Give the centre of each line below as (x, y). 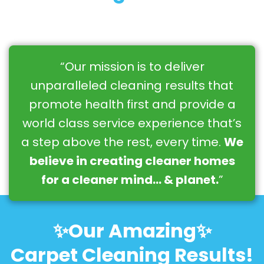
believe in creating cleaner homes (132, 161)
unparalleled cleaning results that (132, 86)
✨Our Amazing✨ (132, 231)
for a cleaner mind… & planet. (130, 180)
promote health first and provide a (132, 105)
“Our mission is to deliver (132, 67)
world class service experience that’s (132, 123)
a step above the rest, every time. (122, 142)
